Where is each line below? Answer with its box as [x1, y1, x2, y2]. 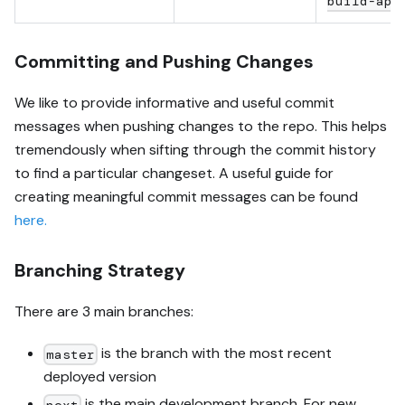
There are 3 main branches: [14, 302, 193, 322]
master [46, 345, 96, 363]
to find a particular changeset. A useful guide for [14, 164, 334, 184]
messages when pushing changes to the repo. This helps [14, 117, 387, 137]
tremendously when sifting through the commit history [14, 140, 376, 160]
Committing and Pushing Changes [14, 50, 314, 74]
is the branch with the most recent [98, 344, 333, 363]
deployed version [43, 367, 156, 387]
